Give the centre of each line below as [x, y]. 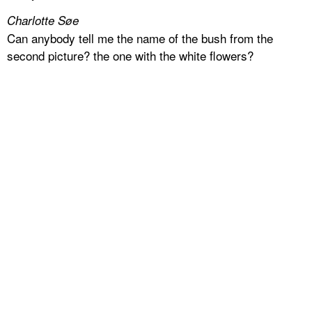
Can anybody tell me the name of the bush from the [140, 38]
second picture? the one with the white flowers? [130, 56]
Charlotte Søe [43, 21]
